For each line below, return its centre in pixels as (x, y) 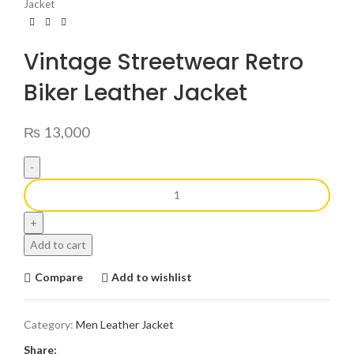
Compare (58, 277)
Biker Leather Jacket (136, 92)
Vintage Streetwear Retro (164, 62)
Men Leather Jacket (125, 324)
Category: (49, 324)
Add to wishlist (152, 277)
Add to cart (58, 244)
